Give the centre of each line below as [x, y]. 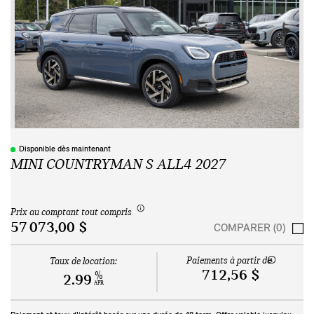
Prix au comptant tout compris [71, 212]
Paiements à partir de [229, 261]
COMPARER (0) [250, 228]
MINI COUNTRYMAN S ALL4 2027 [118, 165]
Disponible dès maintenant [65, 150]
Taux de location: [83, 261]
